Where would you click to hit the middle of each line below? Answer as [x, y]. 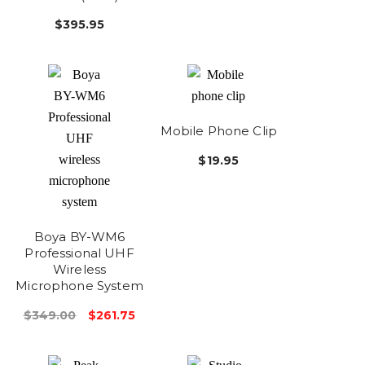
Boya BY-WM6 [79, 237]
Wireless [79, 270]
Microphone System [79, 286]
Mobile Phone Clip [219, 131]
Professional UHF [79, 253]
